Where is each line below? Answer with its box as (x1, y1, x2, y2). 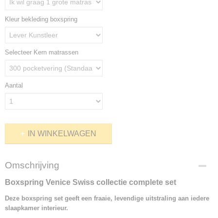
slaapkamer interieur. (5, 204, 68, 212)
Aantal (5, 82, 23, 89)
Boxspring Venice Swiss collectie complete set (5, 178, 176, 186)
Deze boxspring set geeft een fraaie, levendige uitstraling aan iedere (5, 195, 209, 202)
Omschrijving (5, 160, 59, 170)
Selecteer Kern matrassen (5, 49, 78, 56)
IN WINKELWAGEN (28, 129, 96, 138)
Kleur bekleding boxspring (5, 16, 77, 23)
